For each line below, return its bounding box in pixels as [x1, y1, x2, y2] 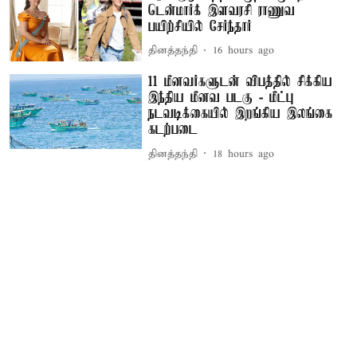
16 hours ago [213, 44, 275, 58]
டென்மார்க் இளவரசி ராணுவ [148, 2, 296, 19]
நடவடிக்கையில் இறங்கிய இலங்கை [148, 106, 333, 123]
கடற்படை [148, 122, 198, 139]
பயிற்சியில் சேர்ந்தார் [148, 18, 253, 35]
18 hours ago [213, 147, 275, 161]
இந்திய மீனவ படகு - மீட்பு [148, 90, 295, 107]
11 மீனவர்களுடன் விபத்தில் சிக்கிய [148, 74, 333, 91]
